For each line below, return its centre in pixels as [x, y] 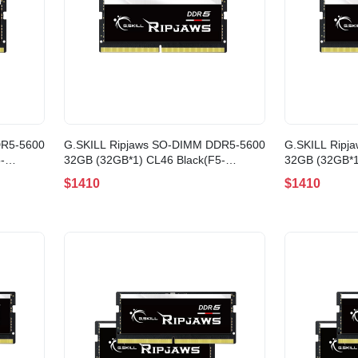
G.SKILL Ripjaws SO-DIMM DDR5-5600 [165, 145]
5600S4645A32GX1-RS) [126, 175]
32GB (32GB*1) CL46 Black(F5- [145, 160]
